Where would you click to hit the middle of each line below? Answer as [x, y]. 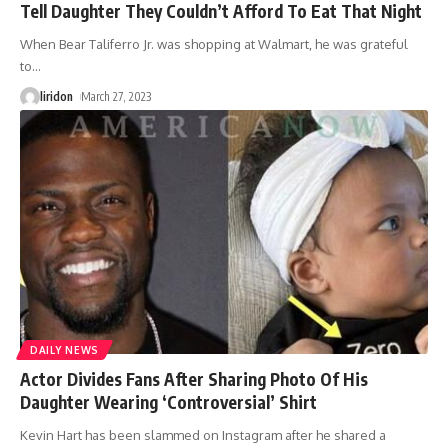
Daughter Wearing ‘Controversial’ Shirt [168, 402]
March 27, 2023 [116, 96]
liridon [56, 96]
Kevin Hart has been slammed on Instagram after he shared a [203, 435]
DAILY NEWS [64, 350]
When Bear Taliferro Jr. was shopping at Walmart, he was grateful [214, 43]
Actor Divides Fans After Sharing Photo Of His [194, 379]
